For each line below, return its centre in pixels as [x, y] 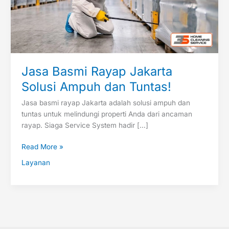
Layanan [36, 163]
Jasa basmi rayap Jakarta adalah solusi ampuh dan [106, 102]
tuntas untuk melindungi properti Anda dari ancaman [107, 114]
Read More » [42, 147]
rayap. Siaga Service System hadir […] [85, 125]
